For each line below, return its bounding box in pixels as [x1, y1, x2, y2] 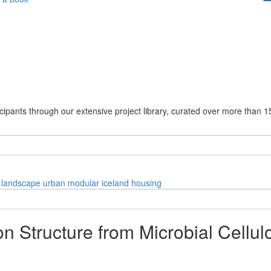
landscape [1, 176, 41, 189]
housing [131, 176, 162, 189]
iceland [102, 176, 129, 189]
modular [68, 176, 99, 189]
